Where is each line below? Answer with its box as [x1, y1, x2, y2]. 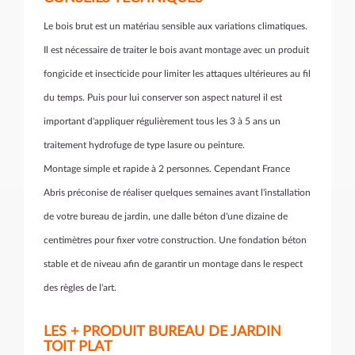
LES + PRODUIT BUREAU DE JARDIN [44, 325, 281, 339]
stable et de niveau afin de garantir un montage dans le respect [44, 259, 303, 269]
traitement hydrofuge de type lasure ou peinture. [44, 140, 245, 150]
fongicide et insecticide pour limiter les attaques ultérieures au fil [44, 69, 311, 78]
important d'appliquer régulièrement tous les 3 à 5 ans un [44, 116, 281, 126]
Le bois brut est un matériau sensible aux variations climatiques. [44, 21, 307, 31]
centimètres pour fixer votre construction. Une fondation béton [44, 235, 307, 245]
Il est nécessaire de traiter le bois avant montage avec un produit [44, 45, 309, 55]
